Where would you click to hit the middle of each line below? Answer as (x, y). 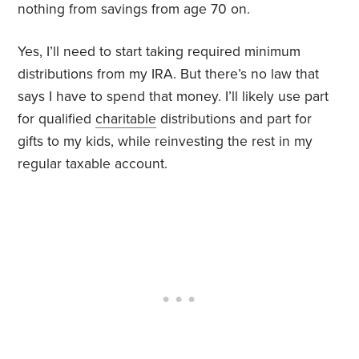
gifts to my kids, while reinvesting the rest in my (165, 142)
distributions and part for (234, 119)
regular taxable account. (93, 164)
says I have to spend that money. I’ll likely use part (173, 97)
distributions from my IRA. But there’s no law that (169, 75)
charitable (126, 119)
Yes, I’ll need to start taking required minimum (159, 52)
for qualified (57, 119)
